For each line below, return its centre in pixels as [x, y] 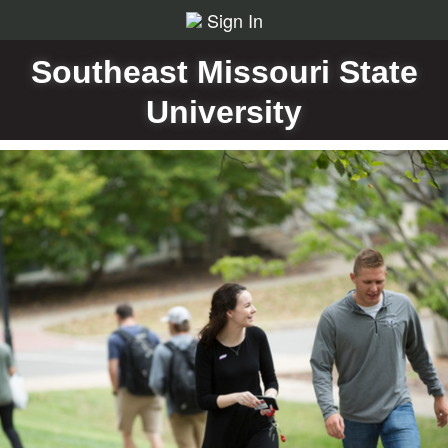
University [224, 112]
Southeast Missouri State [224, 72]
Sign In [234, 20]
